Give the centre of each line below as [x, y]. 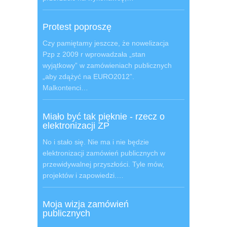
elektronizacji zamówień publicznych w [104, 153]
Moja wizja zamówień [86, 204]
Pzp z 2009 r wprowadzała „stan [94, 54]
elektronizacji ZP [76, 126]
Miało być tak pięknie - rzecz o [104, 117]
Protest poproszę [77, 27]
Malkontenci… [65, 88]
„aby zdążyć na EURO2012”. [88, 77]
